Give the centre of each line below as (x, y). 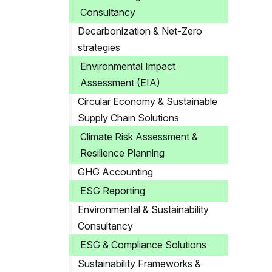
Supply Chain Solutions (128, 118)
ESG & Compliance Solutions (143, 245)
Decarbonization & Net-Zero (140, 31)
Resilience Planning (122, 153)
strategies (99, 47)
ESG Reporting (113, 191)
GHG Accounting (115, 172)
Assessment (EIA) (120, 83)
